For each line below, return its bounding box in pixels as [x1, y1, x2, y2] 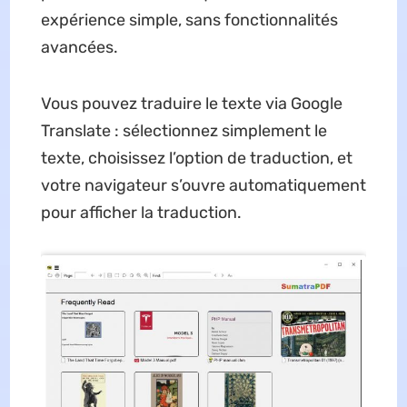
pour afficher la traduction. [40, 203, 242, 223]
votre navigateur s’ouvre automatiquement [40, 175, 366, 196]
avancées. [40, 37, 118, 58]
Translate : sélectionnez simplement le [40, 121, 327, 142]
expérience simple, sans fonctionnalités [40, 10, 338, 31]
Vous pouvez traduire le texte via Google [40, 94, 342, 114]
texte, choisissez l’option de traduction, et [40, 148, 352, 169]
